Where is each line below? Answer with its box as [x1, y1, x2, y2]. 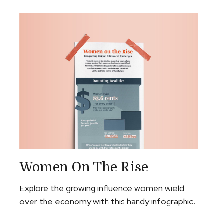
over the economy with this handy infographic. [19, 196, 195, 207]
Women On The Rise [19, 160, 148, 175]
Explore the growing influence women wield [19, 183, 184, 194]
